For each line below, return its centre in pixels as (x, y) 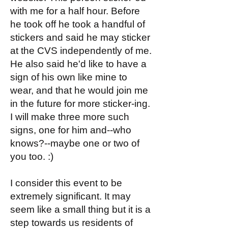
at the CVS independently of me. (81, 51)
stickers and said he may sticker (80, 37)
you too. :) (32, 156)
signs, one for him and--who (71, 130)
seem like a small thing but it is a (80, 209)
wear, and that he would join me (79, 90)
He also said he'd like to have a (78, 64)
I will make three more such (70, 117)
